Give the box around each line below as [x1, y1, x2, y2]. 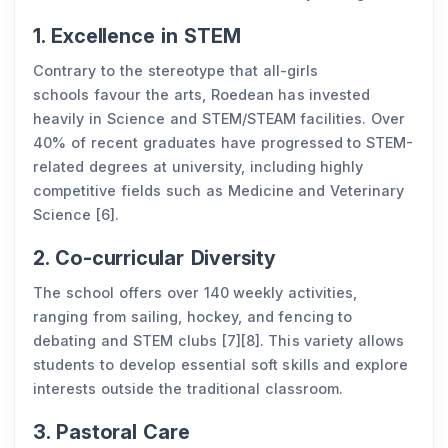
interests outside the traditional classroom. [33, 380, 348, 397]
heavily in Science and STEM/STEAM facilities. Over [33, 110, 406, 127]
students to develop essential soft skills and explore [33, 356, 409, 373]
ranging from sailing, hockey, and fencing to [33, 308, 353, 325]
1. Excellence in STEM [33, 24, 248, 48]
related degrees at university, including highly [33, 158, 364, 175]
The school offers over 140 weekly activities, [33, 284, 358, 301]
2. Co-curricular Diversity [33, 246, 283, 270]
